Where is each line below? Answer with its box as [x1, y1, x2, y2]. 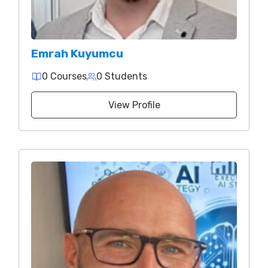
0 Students [96, 71, 147, 82]
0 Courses [42, 71, 87, 82]
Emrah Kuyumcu [31, 47, 123, 60]
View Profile [108, 99, 160, 111]
